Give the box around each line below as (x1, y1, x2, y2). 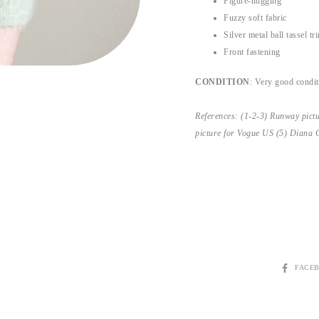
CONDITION (195, 77, 250, 87)
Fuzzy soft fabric (224, 13, 287, 23)
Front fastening (224, 47, 281, 57)
